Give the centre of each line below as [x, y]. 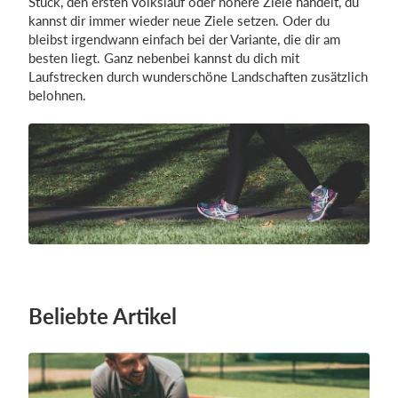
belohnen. [57, 95]
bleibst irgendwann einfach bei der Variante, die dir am [184, 39]
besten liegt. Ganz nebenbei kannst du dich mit [164, 57]
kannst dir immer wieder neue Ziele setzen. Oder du [179, 20]
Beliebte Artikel [103, 316]
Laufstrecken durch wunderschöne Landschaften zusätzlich [198, 76]
